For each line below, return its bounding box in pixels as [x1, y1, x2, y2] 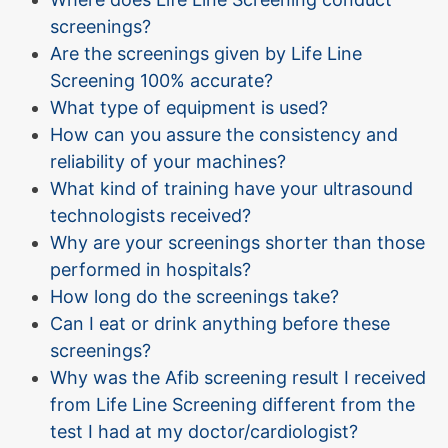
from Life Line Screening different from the [50, 393, 415, 415]
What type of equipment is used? [50, 96, 328, 118]
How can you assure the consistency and [50, 123, 398, 145]
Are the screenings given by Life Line [50, 42, 362, 64]
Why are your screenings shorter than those [50, 231, 425, 253]
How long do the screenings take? [50, 285, 339, 307]
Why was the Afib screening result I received [50, 366, 426, 388]
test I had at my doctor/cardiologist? [50, 420, 358, 442]
